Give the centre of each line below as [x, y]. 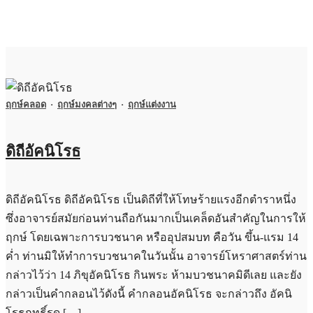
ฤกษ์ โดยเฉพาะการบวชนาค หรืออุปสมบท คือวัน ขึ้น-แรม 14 [152, 237]
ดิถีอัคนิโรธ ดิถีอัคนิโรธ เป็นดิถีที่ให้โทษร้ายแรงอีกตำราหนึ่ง [151, 199]
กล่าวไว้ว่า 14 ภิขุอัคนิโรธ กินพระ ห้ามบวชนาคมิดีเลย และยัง [154, 275]
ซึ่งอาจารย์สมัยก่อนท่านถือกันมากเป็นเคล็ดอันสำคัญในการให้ [156, 218]
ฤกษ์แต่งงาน [152, 105]
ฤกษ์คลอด [26, 105]
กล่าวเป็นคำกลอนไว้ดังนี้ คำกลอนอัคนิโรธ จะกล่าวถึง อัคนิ [149, 293]
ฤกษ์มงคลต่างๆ [87, 105]
